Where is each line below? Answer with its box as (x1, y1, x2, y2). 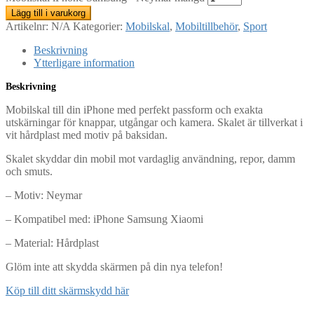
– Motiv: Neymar (6, 189, 82, 201)
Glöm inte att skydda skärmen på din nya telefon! (6, 260, 223, 273)
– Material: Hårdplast (6, 236, 99, 249)
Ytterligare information (34, 56, 135, 69)
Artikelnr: (6, 20, 51, 32)
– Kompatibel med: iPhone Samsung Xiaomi (6, 212, 203, 225)
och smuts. (6, 165, 53, 177)
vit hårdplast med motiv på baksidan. (6, 128, 168, 141)
